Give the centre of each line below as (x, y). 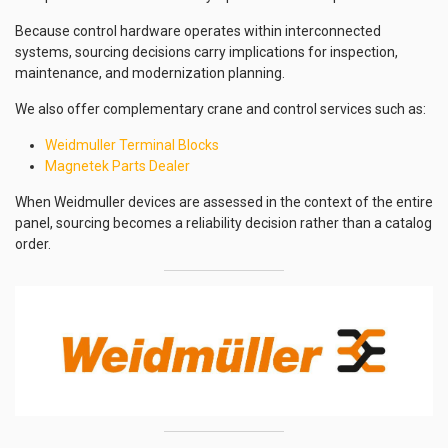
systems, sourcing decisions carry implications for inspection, (206, 52)
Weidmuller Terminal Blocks (132, 145)
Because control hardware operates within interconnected (198, 31)
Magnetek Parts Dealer (117, 166)
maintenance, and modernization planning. (150, 73)
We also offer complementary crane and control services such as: (220, 109)
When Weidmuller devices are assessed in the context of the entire (224, 202)
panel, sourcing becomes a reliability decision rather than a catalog (223, 223)
